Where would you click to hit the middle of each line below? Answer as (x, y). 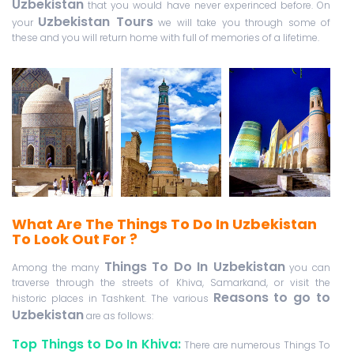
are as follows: (119, 316)
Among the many (58, 268)
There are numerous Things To (257, 345)
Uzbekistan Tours (96, 21)
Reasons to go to (272, 298)
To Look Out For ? (75, 239)
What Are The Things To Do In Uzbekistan (164, 224)
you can (308, 268)
